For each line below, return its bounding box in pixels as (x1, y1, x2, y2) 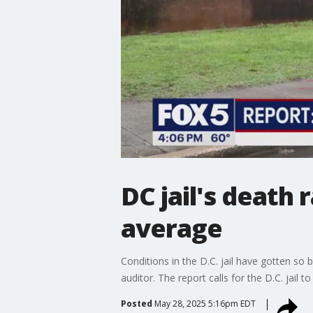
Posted (120, 297, 152, 310)
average (120, 210, 222, 245)
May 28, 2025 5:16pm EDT (154, 297, 256, 310)
